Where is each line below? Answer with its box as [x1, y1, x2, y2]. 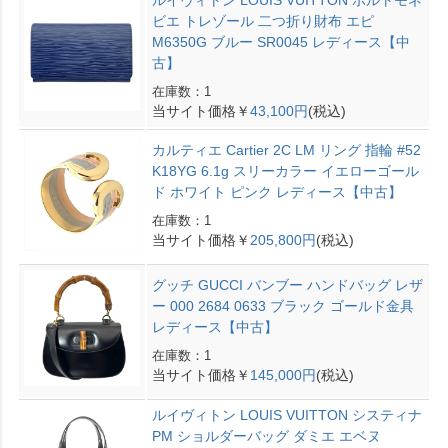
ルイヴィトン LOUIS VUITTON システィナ [151, 406, 422, 423]
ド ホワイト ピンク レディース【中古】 [151, 183, 402, 200]
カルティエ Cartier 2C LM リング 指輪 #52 [151, 141, 421, 158]
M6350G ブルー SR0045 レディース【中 [151, 33, 410, 50]
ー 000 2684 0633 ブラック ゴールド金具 [151, 297, 414, 314]
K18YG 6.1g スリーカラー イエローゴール [151, 162, 419, 179]
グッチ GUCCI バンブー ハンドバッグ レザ [151, 276, 423, 293]
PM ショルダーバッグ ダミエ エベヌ [151, 427, 381, 444]
